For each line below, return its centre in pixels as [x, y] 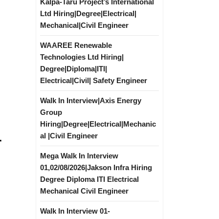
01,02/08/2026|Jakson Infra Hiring [96, 167]
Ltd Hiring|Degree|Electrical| [88, 13]
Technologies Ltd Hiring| [82, 57]
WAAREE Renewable [76, 45]
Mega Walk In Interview [79, 156]
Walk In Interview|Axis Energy [91, 100]
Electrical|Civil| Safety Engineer [94, 80]
